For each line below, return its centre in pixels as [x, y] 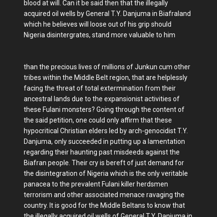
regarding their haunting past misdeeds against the [102, 152]
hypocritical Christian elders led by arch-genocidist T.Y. [106, 131]
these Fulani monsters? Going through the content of [104, 109]
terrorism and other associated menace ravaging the [104, 195]
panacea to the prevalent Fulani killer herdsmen [96, 184]
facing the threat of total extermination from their [100, 88]
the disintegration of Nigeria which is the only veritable [106, 173]
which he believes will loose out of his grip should [98, 24]
